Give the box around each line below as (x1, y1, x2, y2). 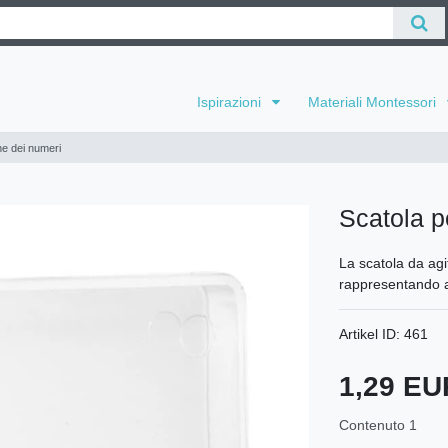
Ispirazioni (197, 94, 266, 111)
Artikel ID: (339, 325, 404, 342)
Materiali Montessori (308, 94, 441, 111)
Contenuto (339, 416, 409, 433)
